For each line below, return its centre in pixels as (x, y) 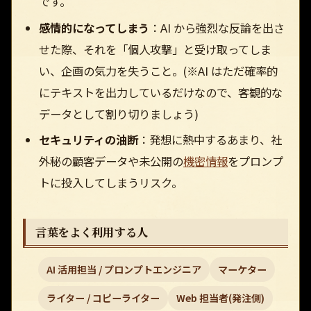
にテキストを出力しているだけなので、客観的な (160, 92)
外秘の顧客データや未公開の (111, 161)
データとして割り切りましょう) (118, 114)
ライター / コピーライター (103, 298)
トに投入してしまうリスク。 (110, 183)
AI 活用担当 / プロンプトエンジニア (124, 270)
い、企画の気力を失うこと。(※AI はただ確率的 (158, 70)
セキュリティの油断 (88, 140)
